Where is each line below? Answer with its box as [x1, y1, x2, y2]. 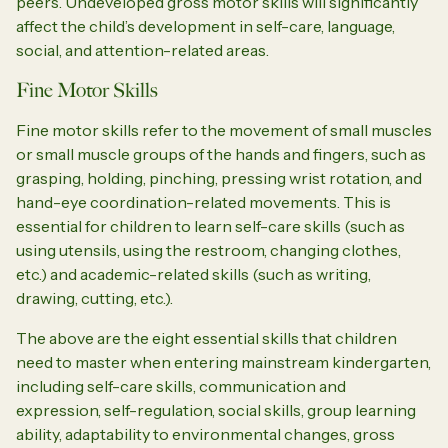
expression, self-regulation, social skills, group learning [16, 399, 416, 420]
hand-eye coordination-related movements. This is [16, 191, 391, 212]
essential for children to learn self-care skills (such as [16, 215, 405, 236]
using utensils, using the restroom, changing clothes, [16, 239, 401, 260]
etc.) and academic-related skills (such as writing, [16, 263, 371, 284]
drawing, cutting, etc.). [16, 287, 173, 308]
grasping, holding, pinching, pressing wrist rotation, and [16, 167, 422, 188]
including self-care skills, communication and [16, 375, 346, 396]
